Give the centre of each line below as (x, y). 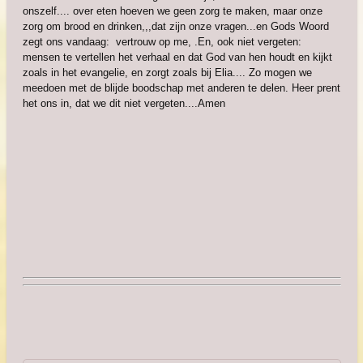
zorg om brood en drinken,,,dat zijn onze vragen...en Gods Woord (175, 26)
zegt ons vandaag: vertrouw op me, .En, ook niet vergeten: (162, 42)
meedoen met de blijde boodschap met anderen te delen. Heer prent (181, 88)
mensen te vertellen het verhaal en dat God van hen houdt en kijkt (177, 57)
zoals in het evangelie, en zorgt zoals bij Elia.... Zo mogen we (167, 73)
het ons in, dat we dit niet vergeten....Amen (124, 103)
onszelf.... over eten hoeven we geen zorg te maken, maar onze (172, 11)
